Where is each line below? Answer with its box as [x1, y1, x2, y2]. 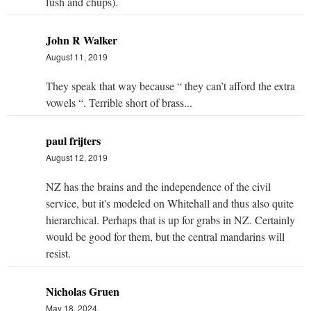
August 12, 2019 [46, 151, 108, 163]
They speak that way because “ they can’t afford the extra [46, 78, 295, 93]
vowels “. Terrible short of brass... [46, 94, 192, 110]
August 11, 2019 [46, 50, 108, 62]
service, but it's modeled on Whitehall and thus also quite [46, 195, 294, 210]
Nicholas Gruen [46, 283, 119, 299]
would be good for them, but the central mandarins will [46, 228, 285, 244]
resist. [46, 245, 71, 260]
